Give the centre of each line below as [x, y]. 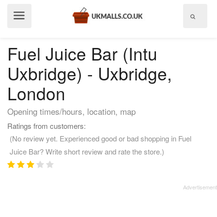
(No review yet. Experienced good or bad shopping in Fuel [101, 138]
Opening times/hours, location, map [71, 111]
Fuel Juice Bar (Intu [82, 53]
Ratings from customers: [46, 126]
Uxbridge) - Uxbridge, [90, 73]
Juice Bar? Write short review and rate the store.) [87, 151]
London [36, 93]
